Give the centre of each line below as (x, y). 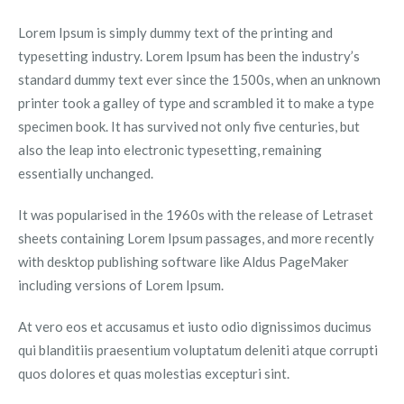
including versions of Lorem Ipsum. (120, 285)
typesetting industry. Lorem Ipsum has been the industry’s (188, 56)
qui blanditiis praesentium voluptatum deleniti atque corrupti (197, 350)
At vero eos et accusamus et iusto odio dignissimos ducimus (194, 327)
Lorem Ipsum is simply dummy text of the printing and (175, 33)
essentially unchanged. (85, 174)
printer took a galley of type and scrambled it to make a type (196, 103)
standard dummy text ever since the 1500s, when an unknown (199, 80)
